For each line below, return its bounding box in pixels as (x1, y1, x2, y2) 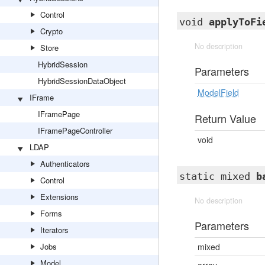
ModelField (197, 86, 239, 98)
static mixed (179, 170, 256, 182)
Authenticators (40, 158, 90, 169)
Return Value (194, 111, 256, 126)
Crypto (40, 25, 63, 37)
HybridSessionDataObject (38, 75, 126, 86)
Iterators (40, 224, 69, 235)
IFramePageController (38, 125, 112, 136)
